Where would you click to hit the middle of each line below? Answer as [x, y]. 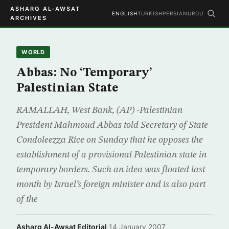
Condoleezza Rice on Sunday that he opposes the [110, 140]
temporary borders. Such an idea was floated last [111, 170]
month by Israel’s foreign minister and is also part [111, 185]
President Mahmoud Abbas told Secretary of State [112, 125]
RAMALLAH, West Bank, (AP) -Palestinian [99, 110]
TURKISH [150, 13]
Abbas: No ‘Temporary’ [84, 73]
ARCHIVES [29, 18]
